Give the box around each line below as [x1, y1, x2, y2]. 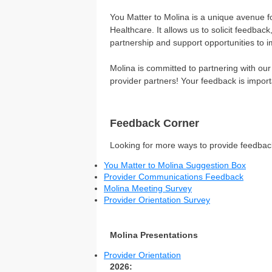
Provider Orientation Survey [104, 195, 210, 205]
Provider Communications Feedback [104, 172, 243, 182]
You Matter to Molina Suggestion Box [104, 160, 246, 170]
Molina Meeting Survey [104, 183, 192, 193]
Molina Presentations [110, 230, 198, 240]
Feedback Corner [110, 117, 199, 129]
